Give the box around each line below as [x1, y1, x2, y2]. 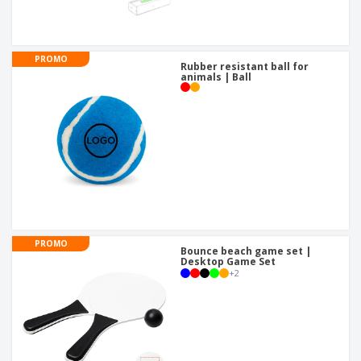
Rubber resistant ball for [180, 60, 309, 74]
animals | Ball [180, 70, 251, 85]
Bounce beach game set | [180, 244, 311, 259]
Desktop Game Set [180, 255, 276, 269]
